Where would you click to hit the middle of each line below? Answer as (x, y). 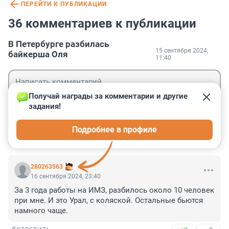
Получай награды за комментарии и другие (109, 96)
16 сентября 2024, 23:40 (66, 177)
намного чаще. (41, 211)
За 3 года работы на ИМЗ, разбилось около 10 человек (114, 190)
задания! (45, 107)
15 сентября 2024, (182, 51)
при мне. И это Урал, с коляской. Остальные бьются (109, 201)
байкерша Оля (38, 54)
